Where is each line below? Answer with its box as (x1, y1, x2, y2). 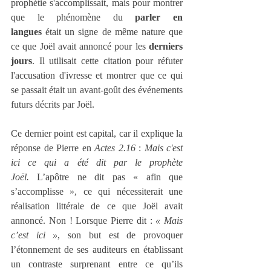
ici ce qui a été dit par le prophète (11, 157, 183, 168)
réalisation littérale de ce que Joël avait (11, 201, 183, 212)
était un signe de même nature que (42, 27, 183, 38)
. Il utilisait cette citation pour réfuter (32, 56, 183, 67)
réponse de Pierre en (11, 143, 94, 154)
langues (11, 27, 42, 38)
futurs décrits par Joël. (11, 99, 94, 110)
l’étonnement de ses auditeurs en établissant (11, 244, 183, 255)
